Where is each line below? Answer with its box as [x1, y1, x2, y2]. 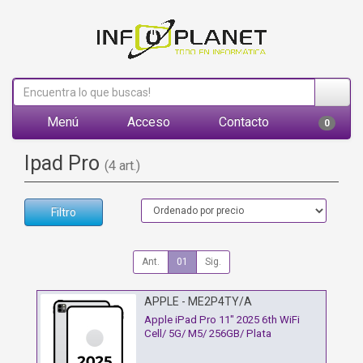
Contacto [216, 114, 269, 130]
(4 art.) [105, 158, 140, 173]
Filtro [51, 206, 76, 219]
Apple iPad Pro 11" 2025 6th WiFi [144, 314, 300, 327]
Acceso [124, 114, 170, 130]
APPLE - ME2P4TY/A [144, 295, 252, 308]
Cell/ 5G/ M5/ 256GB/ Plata [144, 327, 271, 340]
